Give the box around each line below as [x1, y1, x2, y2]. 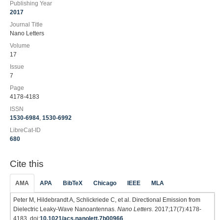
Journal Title [10, 21, 43, 28]
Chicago [93, 179, 116, 187]
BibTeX [63, 179, 82, 187]
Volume [10, 42, 30, 49]
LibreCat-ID [10, 127, 41, 134]
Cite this [10, 159, 44, 169]
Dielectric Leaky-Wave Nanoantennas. [13, 205, 117, 213]
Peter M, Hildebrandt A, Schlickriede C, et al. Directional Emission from [13, 196, 200, 203]
